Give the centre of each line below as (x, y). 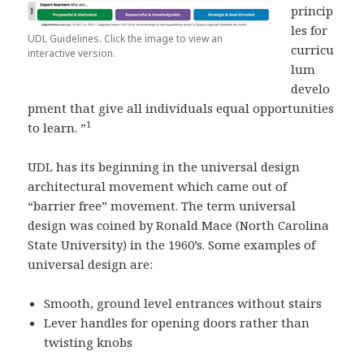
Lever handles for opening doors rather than (177, 322)
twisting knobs (89, 342)
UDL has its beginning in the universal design (164, 166)
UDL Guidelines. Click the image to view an (126, 38)
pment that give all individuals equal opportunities (181, 108)
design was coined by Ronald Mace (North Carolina (179, 225)
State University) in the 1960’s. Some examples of (172, 244)
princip (312, 10)
